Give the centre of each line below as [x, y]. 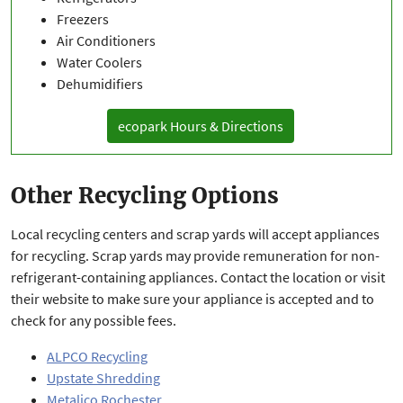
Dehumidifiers [100, 84]
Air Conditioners [106, 41]
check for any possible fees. [94, 321]
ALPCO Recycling [97, 357]
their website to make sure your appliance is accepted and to [193, 299]
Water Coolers [99, 63]
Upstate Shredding [103, 378]
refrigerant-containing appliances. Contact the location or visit [198, 278]
